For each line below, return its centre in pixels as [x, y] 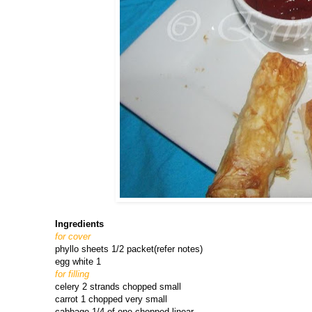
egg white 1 [78, 262]
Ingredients [79, 224]
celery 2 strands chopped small [118, 287]
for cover [73, 237]
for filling [72, 274]
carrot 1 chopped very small [111, 299]
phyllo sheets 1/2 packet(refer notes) [129, 249]
